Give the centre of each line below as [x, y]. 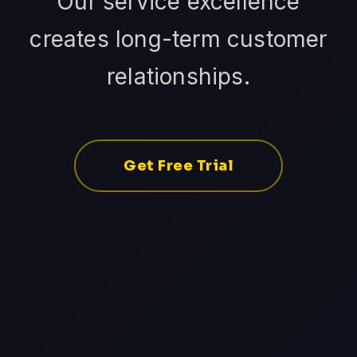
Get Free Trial [178, 165]
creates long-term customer [178, 39]
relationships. [178, 76]
